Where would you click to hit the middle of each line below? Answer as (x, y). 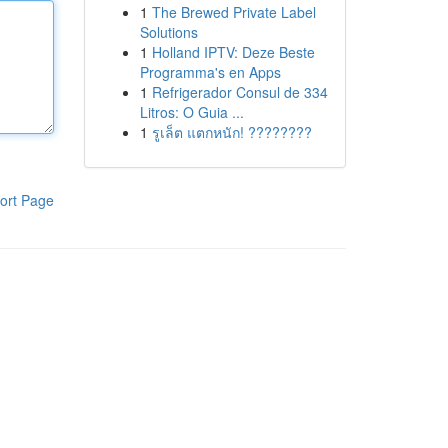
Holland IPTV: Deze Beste (233, 52)
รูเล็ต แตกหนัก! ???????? (231, 132)
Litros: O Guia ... (191, 112)
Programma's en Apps (210, 72)
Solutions (168, 32)
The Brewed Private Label (233, 12)
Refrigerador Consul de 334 (239, 92)
